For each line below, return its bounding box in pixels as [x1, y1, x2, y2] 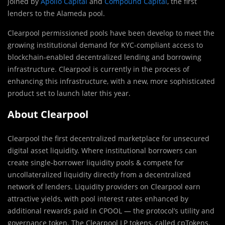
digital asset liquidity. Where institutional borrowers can [8, 145, 197, 155]
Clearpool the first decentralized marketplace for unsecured [8, 133, 209, 143]
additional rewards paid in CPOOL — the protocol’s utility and [8, 205, 214, 215]
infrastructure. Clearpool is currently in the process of [8, 64, 189, 74]
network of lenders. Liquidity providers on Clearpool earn [8, 181, 200, 191]
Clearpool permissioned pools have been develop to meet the [8, 28, 214, 38]
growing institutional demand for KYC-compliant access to [8, 40, 203, 50]
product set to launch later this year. [8, 88, 131, 98]
